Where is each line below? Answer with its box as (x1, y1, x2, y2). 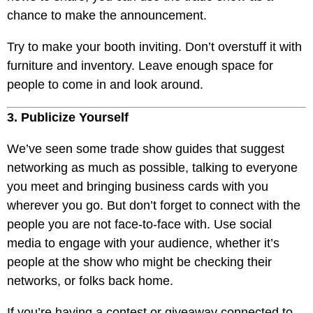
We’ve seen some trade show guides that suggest (7, 142, 284, 156)
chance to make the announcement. (7, 8, 207, 22)
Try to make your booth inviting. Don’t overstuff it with (7, 40, 302, 54)
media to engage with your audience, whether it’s (7, 236, 279, 250)
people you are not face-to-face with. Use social (7, 217, 272, 231)
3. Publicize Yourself (7, 110, 129, 124)
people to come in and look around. (7, 78, 203, 92)
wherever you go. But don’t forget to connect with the (7, 198, 300, 212)
